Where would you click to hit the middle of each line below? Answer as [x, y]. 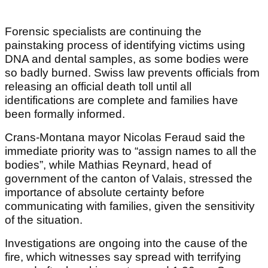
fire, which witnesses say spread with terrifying [123, 257]
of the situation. [44, 220]
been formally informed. [65, 114]
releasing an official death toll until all [98, 86]
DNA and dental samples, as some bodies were [127, 59]
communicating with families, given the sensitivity [130, 206]
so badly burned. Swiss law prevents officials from [132, 72]
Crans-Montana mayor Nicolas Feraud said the [125, 137]
